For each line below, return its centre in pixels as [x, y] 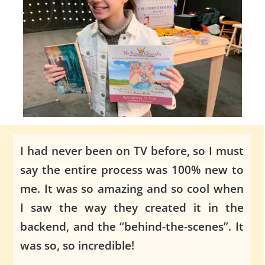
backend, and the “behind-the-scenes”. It [132, 227]
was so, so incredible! [77, 246]
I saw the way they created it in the [132, 208]
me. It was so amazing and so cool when [132, 189]
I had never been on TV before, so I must [132, 151]
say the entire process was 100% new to [132, 170]
